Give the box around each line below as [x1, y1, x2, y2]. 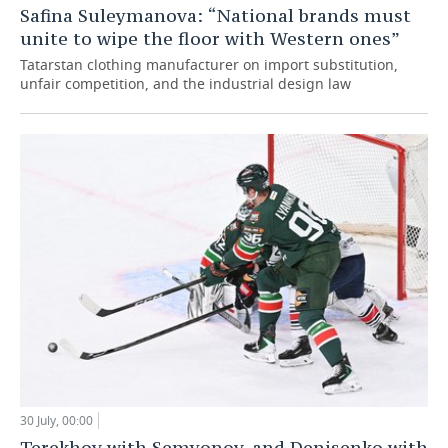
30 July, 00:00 [20, 411, 93, 429]
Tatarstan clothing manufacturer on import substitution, [20, 55, 398, 75]
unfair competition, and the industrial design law [20, 74, 351, 94]
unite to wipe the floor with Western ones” [20, 27, 400, 51]
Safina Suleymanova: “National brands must [20, 4, 411, 28]
